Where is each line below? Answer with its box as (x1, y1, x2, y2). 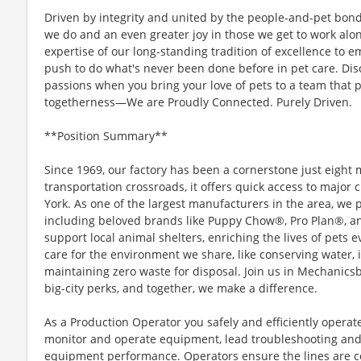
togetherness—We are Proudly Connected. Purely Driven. (44, 93, 352, 110)
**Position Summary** (44, 127, 168, 143)
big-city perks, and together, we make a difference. (44, 280, 317, 296)
